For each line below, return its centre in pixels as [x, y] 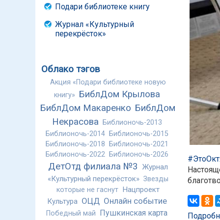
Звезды [156, 179]
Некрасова [75, 122]
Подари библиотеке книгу [102, 6]
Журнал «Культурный [95, 25]
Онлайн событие [135, 201]
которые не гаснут [87, 190]
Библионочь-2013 [132, 123]
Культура [62, 202]
